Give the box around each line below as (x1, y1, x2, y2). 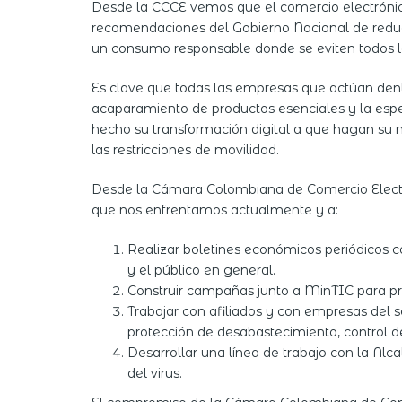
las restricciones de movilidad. (92, 142, 279, 159)
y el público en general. (127, 262, 275, 279)
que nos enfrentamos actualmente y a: (92, 202, 338, 219)
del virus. (127, 365, 182, 382)
